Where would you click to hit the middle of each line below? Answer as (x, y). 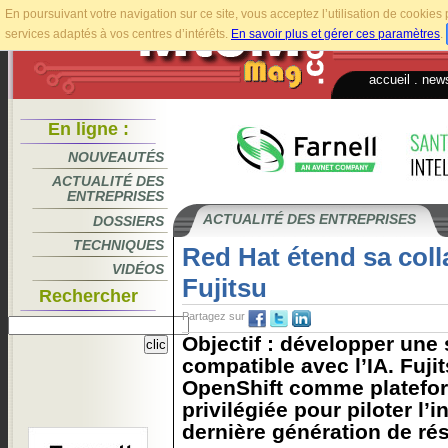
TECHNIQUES (118, 245)
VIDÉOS (138, 269)
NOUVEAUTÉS (116, 157)
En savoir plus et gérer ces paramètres (335, 34)
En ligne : (88, 129)
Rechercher (88, 296)
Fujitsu (224, 288)
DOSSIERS (128, 221)
